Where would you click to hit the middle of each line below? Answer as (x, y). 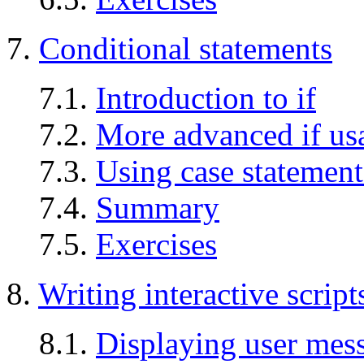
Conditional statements (186, 49)
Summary (158, 208)
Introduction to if (206, 98)
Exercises (156, 245)
